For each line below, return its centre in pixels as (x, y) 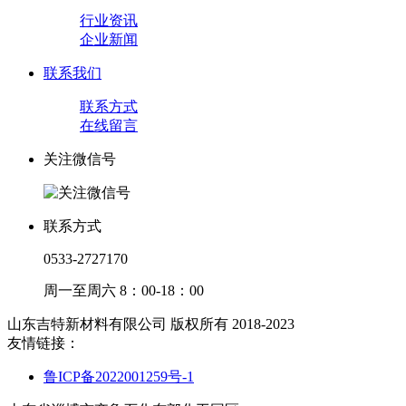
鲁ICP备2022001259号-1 (119, 377)
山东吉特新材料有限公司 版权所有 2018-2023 (151, 324)
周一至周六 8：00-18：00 (124, 291)
